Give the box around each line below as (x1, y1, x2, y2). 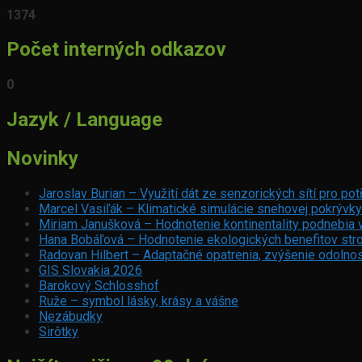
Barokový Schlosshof (39, 278, 159, 294)
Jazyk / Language (6, 108, 162, 132)
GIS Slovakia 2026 (39, 263, 142, 279)
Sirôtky (39, 324, 78, 340)
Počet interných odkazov (6, 38, 226, 61)
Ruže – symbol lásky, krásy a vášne (39, 293, 238, 309)
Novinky (6, 147, 78, 170)
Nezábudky (39, 309, 103, 325)
